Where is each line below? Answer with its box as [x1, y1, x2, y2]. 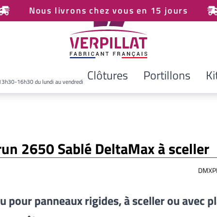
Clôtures [87, 66, 128, 84]
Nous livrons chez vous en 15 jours [29, 4, 188, 17]
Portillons [143, 66, 190, 84]
